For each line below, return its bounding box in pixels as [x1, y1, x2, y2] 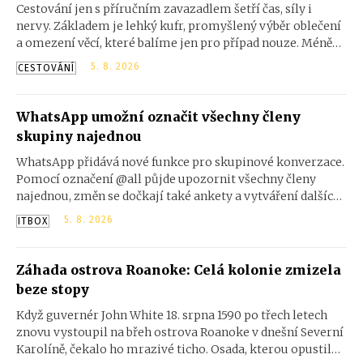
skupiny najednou [16, 128, 141, 144]
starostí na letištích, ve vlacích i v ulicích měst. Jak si [16, 70, 308, 84]
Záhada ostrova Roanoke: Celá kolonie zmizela [16, 262, 341, 278]
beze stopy [16, 281, 89, 297]
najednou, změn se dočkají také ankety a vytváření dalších [16, 189, 340, 203]
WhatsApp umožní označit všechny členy [16, 109, 301, 125]
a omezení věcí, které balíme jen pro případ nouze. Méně [16, 36, 332, 50]
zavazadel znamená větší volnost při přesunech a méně [16, 53, 324, 67]
